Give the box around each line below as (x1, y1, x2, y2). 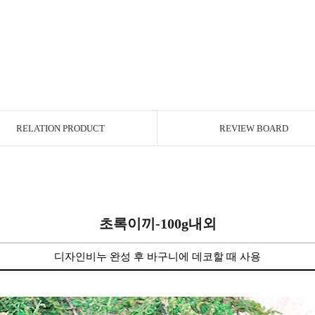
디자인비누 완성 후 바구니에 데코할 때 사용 (54, 251, 261, 262)
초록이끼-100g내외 (98, 216, 217, 231)
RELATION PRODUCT (16, 123, 105, 134)
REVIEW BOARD (219, 123, 288, 134)
